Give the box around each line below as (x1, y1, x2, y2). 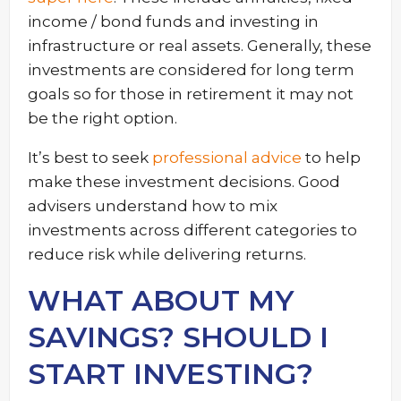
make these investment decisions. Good (28, 173, 340, 191)
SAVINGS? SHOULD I (28, 320, 328, 354)
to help (302, 149, 361, 166)
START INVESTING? (28, 356, 321, 391)
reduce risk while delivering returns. (28, 245, 306, 263)
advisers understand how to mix (28, 197, 277, 215)
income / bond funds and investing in (28, 13, 319, 30)
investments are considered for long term (28, 61, 354, 79)
